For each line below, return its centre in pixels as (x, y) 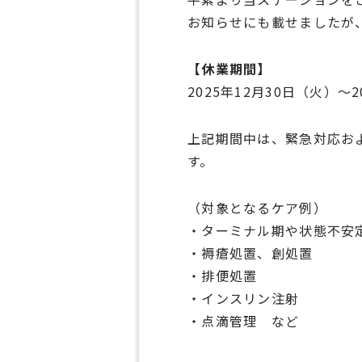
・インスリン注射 (244, 298)
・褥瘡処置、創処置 (250, 253)
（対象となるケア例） (257, 208)
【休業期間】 (229, 69)
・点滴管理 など (244, 321)
